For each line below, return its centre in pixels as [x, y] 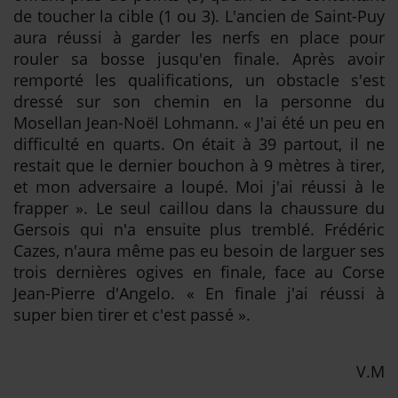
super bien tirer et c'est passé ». [132, 315]
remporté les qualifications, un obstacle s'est [199, 80]
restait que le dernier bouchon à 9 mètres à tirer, [199, 166]
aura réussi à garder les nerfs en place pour [199, 38]
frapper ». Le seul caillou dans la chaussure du [199, 208]
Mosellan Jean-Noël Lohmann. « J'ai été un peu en [199, 123]
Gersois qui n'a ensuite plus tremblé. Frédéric [199, 230]
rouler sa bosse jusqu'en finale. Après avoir [199, 59]
